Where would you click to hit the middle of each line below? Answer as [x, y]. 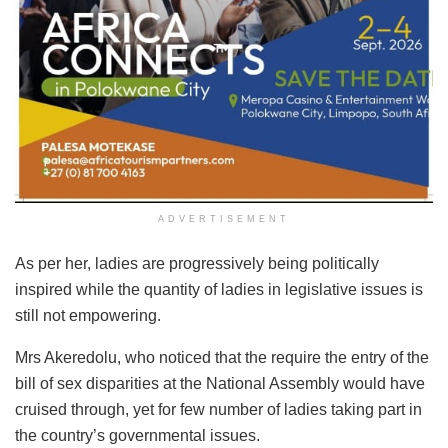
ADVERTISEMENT [224, 219]
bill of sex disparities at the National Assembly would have [220, 384]
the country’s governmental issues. [137, 436]
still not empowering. [88, 316]
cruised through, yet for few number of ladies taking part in [218, 410]
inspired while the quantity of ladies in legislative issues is [219, 290]
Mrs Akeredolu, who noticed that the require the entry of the [222, 358]
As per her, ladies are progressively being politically [197, 264]
